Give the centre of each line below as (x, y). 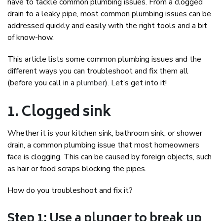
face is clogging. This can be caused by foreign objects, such (110, 157)
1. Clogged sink (59, 113)
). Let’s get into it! (136, 83)
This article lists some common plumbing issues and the (104, 59)
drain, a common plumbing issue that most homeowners (103, 145)
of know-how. (31, 38)
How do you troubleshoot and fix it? (70, 191)
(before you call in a (42, 83)
